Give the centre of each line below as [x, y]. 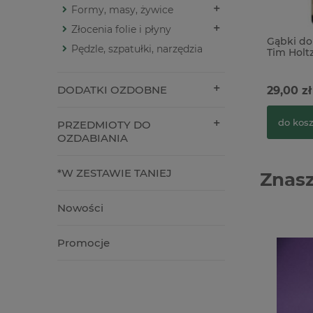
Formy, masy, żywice [122, 10]
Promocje [83, 243]
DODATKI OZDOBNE [112, 90]
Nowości [80, 208]
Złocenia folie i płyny [121, 30]
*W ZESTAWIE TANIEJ [115, 173]
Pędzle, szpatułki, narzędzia [137, 49]
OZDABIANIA [93, 138]
